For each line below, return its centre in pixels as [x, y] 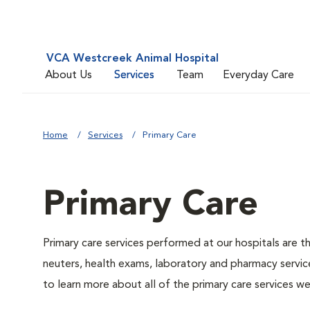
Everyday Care [258, 75]
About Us [69, 75]
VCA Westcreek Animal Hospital [133, 59]
